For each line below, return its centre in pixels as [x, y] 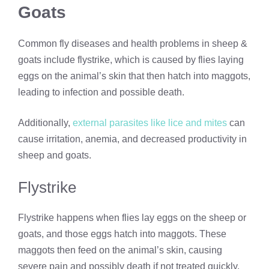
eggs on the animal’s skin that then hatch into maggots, [134, 76]
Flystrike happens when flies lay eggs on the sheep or [132, 218]
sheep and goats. [55, 156]
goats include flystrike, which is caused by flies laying [131, 60]
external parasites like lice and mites [150, 123]
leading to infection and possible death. [101, 92]
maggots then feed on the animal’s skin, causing [120, 250]
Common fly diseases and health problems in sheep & [133, 44]
